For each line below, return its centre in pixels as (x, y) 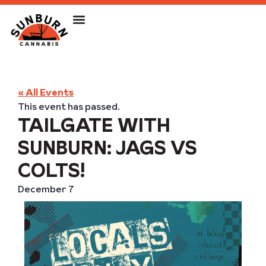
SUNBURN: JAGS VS (107, 148)
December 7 (46, 189)
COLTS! (51, 170)
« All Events (46, 92)
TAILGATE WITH (94, 125)
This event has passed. (69, 106)
